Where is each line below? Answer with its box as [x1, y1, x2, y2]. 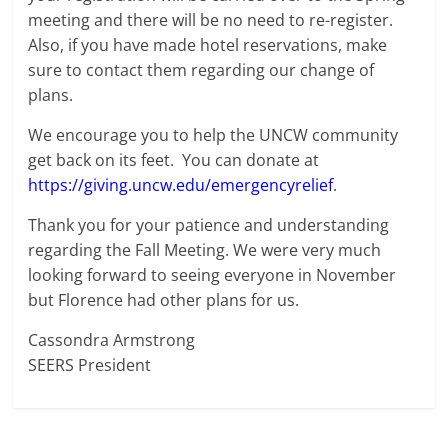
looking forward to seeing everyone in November [28, 263, 397, 286]
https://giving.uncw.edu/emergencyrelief [28, 173, 334, 196]
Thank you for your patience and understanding [28, 213, 390, 236]
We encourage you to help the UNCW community [28, 123, 399, 146]
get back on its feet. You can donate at [28, 148, 320, 171]
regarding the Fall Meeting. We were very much [28, 238, 382, 261]
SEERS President [28, 353, 152, 376]
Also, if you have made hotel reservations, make [28, 33, 388, 56]
